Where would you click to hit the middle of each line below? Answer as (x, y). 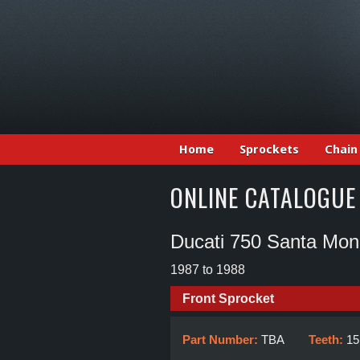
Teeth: (327, 340)
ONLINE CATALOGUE (263, 197)
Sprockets (269, 149)
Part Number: (222, 340)
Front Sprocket (228, 299)
